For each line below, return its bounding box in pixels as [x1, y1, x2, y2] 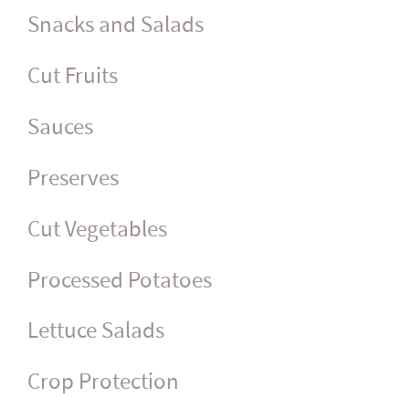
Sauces [27, 111, 93, 142]
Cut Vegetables [27, 214, 167, 245]
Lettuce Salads [27, 316, 164, 347]
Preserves [27, 163, 119, 194]
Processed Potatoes [27, 265, 212, 296]
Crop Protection [27, 367, 179, 398]
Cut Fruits [27, 60, 118, 91]
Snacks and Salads [27, 9, 204, 40]
